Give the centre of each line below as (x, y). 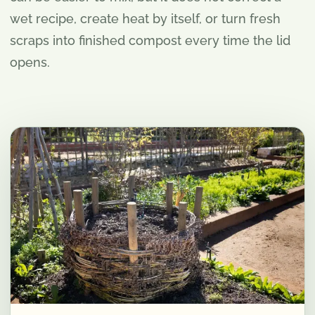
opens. (30, 62)
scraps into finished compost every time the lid (150, 40)
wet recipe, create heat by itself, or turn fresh (145, 19)
